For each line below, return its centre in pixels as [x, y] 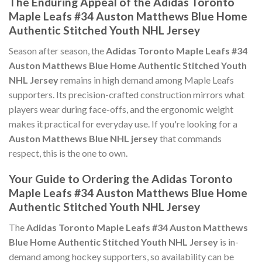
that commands [190, 138]
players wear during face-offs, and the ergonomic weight [121, 109]
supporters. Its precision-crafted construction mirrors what [127, 94]
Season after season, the [57, 50]
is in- [228, 242]
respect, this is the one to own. [68, 153]
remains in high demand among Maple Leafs [146, 80]
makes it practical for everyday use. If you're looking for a [123, 123]
